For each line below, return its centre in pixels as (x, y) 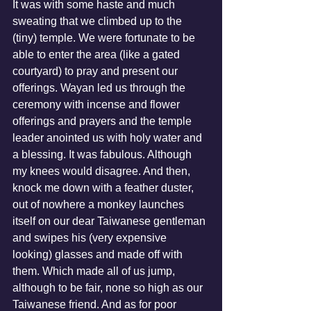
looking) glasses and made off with (99, 254)
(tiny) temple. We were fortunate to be (105, 38)
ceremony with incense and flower (98, 104)
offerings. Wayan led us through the (100, 88)
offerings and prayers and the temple (103, 121)
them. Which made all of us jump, (95, 271)
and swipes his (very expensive (91, 238)
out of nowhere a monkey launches (100, 204)
